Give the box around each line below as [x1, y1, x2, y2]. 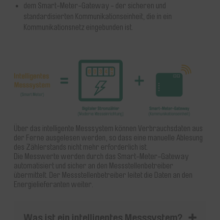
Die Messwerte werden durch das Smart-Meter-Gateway [14, 152, 189, 162]
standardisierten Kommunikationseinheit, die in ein [24, 12, 172, 21]
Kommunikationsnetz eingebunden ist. [24, 23, 133, 32]
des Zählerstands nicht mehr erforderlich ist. [14, 143, 148, 152]
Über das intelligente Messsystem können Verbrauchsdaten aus [14, 124, 203, 134]
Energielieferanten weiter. [14, 180, 93, 190]
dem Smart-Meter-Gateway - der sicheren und [24, 1, 166, 10]
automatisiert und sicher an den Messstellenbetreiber [14, 162, 173, 171]
